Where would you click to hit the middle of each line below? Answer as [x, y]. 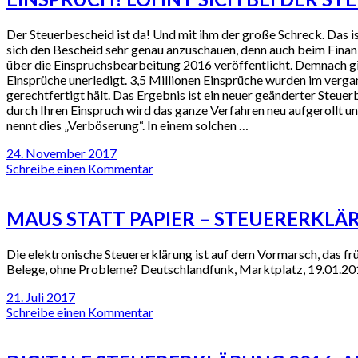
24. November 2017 [62, 153]
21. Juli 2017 [41, 296]
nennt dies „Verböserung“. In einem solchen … [127, 125]
